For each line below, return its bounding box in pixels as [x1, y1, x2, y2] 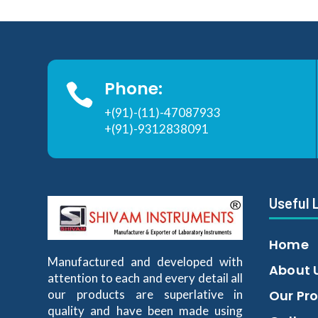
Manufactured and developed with [48, 253, 243, 269]
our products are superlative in [48, 286, 243, 302]
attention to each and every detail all [48, 270, 243, 285]
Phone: [104, 77, 163, 100]
